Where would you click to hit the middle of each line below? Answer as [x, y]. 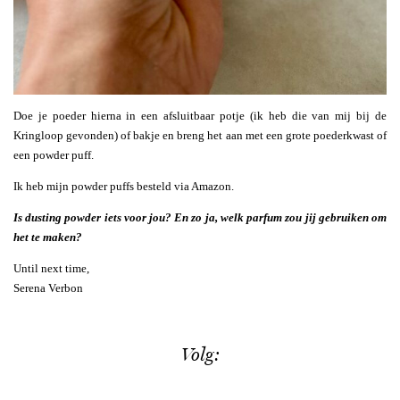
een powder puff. [54, 154]
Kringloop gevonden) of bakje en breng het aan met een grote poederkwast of [200, 135]
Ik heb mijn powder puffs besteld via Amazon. [124, 186]
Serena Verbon [48, 287]
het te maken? [48, 237]
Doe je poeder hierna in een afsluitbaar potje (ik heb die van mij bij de [200, 115]
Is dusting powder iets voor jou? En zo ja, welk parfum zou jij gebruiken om [200, 217]
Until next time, [51, 268]
